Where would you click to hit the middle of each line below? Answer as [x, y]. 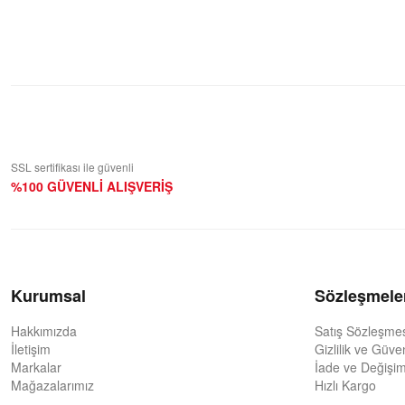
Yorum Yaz [304, 50]
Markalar [36, 367]
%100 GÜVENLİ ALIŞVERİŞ [92, 186]
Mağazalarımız [52, 385]
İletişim [31, 349]
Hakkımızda [44, 331]
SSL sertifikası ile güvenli [72, 167]
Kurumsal [48, 296]
